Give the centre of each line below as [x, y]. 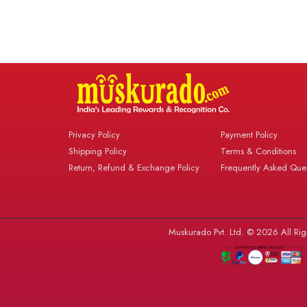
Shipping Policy [98, 151]
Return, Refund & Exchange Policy [134, 168]
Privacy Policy [95, 135]
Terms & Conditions [259, 151]
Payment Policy [249, 135]
